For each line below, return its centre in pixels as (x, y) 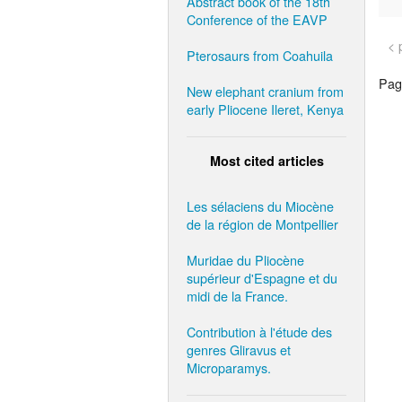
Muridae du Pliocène (245, 259)
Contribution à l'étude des (259, 331)
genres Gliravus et (239, 349)
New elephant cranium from (265, 91)
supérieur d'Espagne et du (262, 277)
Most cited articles (267, 160)
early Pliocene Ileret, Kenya (265, 109)
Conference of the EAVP (257, 19)
